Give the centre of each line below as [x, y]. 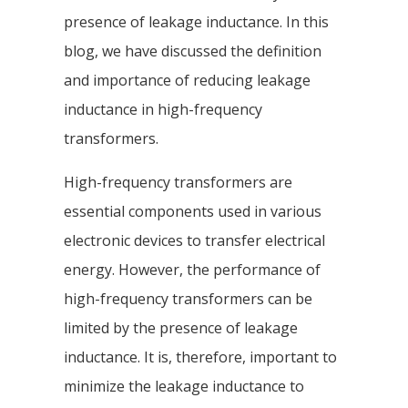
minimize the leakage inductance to [184, 387]
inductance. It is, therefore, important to [200, 357]
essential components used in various [193, 212]
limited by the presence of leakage [181, 328]
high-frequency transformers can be [188, 299]
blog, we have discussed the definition [193, 51]
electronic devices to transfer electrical [194, 241]
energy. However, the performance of [192, 270]
